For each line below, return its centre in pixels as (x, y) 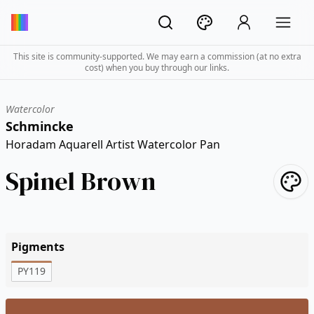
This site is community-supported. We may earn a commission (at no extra (157, 56)
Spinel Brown (81, 181)
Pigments (38, 247)
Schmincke (40, 126)
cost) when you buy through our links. (157, 68)
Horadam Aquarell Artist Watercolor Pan (113, 144)
